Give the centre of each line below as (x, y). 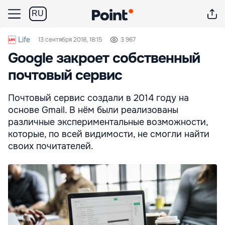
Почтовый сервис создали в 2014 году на (98, 98)
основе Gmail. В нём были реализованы (93, 110)
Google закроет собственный (104, 58)
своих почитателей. (51, 146)
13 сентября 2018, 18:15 (70, 40)
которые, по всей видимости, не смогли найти (109, 134)
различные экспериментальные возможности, (108, 122)
